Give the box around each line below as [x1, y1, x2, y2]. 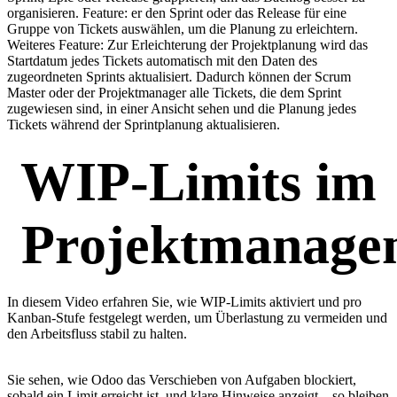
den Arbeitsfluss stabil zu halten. [7, 326, 187, 342]
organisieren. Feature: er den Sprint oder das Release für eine [7, 5, 346, 21]
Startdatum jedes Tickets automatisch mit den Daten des [7, 53, 317, 69]
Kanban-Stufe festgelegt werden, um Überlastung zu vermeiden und [7, 310, 387, 326]
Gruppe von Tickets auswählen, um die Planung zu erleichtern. [7, 21, 358, 37]
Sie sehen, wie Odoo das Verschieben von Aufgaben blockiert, [7, 372, 356, 388]
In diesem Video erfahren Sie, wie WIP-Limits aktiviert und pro [7, 294, 362, 310]
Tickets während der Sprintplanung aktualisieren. [7, 117, 280, 133]
